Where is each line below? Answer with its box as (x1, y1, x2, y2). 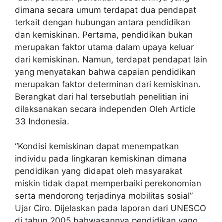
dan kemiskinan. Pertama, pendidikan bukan (15, 29, 193, 40)
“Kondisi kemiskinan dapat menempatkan (15, 141, 179, 151)
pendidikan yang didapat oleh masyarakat (15, 166, 182, 176)
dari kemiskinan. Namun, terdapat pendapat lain (15, 54, 207, 64)
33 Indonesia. (15, 116, 69, 126)
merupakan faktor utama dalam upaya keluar (15, 42, 194, 52)
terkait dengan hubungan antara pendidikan (15, 17, 190, 27)
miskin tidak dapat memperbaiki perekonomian (15, 178, 201, 188)
